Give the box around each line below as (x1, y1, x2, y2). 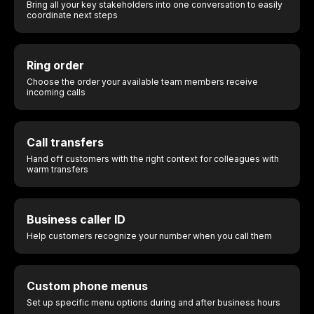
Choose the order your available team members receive (27, 76, 258, 87)
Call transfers (27, 135, 104, 149)
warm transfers (27, 163, 88, 175)
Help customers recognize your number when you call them (27, 230, 272, 241)
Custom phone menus (27, 278, 148, 293)
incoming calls (27, 86, 86, 97)
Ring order (27, 57, 84, 72)
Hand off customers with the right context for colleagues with (27, 153, 279, 164)
